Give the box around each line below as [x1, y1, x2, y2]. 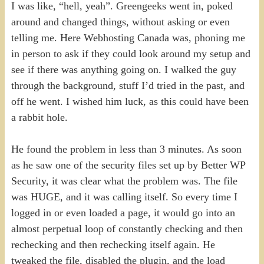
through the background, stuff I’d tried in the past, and [11, 79, 245, 91]
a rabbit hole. [11, 111, 68, 123]
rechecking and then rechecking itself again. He [11, 238, 215, 250]
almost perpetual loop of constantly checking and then [11, 222, 243, 235]
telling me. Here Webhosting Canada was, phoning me [11, 31, 245, 44]
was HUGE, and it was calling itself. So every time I [11, 190, 237, 203]
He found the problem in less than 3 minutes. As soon [11, 143, 242, 155]
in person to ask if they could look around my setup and [11, 47, 250, 60]
